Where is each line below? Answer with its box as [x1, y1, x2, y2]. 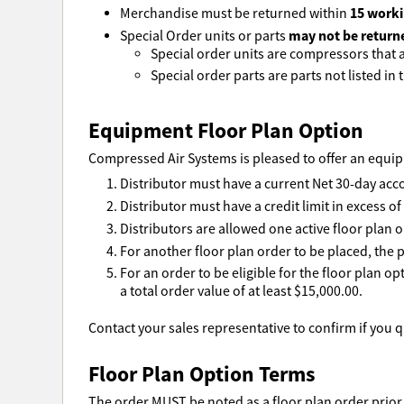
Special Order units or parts [119, 26, 289, 45]
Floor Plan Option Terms [87, 359, 316, 388]
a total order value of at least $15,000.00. [119, 282, 363, 301]
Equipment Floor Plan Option [87, 115, 363, 144]
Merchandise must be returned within [119, 4, 350, 23]
